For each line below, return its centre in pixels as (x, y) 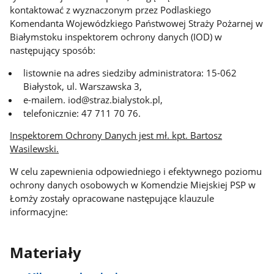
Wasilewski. (35, 149)
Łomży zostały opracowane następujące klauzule (112, 198)
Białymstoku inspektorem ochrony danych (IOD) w (116, 37)
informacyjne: (39, 212)
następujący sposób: (53, 50)
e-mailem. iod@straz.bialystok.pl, (93, 99)
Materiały (46, 252)
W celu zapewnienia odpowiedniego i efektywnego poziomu (136, 172)
